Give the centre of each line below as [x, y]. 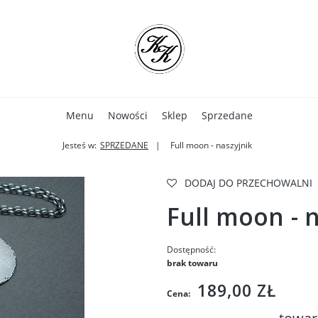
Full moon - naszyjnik [211, 145]
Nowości [127, 115]
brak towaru [192, 263]
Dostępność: [191, 250]
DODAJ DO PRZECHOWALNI [248, 183]
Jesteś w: [79, 145]
